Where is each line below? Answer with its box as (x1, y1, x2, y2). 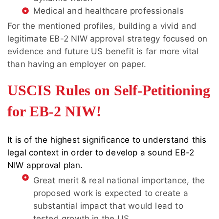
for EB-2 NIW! (7, 103, 101, 120)
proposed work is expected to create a (33, 188, 188, 198)
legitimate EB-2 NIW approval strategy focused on (7, 34, 208, 44)
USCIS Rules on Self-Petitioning (7, 82, 210, 99)
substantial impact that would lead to (33, 201, 183, 211)
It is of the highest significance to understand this (7, 135, 207, 145)
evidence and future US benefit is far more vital (7, 46, 199, 57)
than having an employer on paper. (7, 59, 147, 69)
